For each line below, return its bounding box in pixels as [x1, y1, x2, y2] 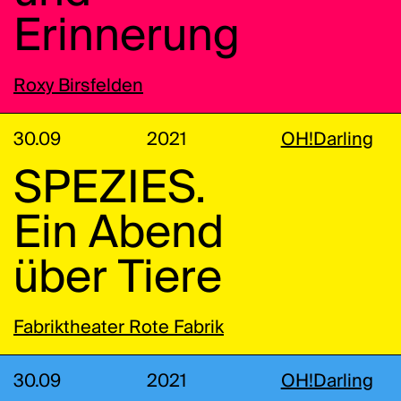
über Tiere [13, 256, 222, 302]
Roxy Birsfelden [13, 77, 143, 96]
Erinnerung [13, 14, 240, 60]
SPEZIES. [13, 166, 206, 212]
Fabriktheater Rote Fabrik [13, 319, 224, 337]
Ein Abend [13, 211, 224, 257]
